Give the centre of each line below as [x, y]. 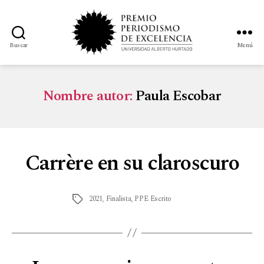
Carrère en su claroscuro [132, 163]
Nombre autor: [88, 96]
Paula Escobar [178, 96]
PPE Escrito [153, 199]
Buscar [19, 46]
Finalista [118, 199]
